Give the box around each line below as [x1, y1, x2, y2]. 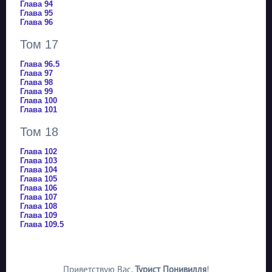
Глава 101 [20, 105, 57, 115]
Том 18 [20, 125, 58, 138]
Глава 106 [20, 183, 57, 193]
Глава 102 [20, 147, 57, 157]
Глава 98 [20, 78, 53, 87]
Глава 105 [20, 174, 57, 184]
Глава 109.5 [20, 220, 64, 229]
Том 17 [20, 38, 58, 51]
